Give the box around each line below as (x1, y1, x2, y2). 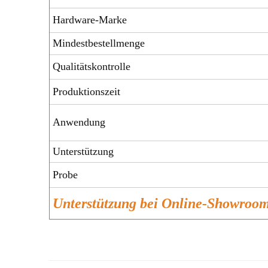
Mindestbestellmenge (53, 36, 145, 49)
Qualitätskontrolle (53, 60, 130, 72)
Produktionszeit (53, 85, 120, 98)
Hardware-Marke (53, 13, 127, 26)
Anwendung (53, 115, 105, 128)
